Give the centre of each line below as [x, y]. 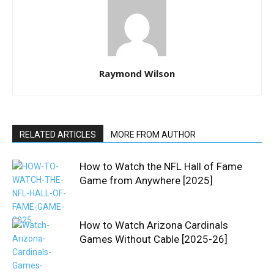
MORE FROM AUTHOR [153, 135]
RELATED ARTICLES [58, 135]
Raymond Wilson [137, 74]
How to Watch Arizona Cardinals [154, 225]
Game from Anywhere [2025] [146, 181]
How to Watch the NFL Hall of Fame [161, 167]
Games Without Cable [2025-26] [154, 239]
